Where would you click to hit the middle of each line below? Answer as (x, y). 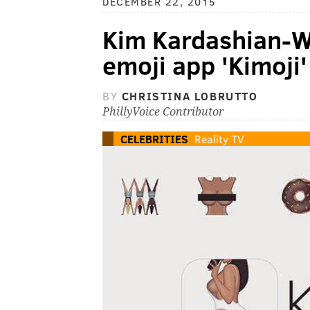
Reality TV (219, 139)
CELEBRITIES (154, 139)
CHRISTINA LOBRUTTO (190, 96)
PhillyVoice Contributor (163, 112)
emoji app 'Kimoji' (205, 65)
